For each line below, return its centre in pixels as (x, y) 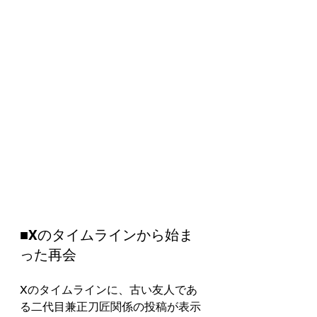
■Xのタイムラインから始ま (106, 235)
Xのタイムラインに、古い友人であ (109, 290)
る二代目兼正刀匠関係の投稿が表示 (110, 307)
